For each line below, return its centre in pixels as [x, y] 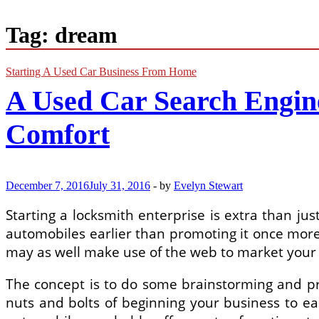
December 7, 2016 [47, 185]
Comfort [58, 134]
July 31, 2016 [120, 185]
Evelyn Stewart [208, 185]
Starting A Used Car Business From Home [101, 71]
